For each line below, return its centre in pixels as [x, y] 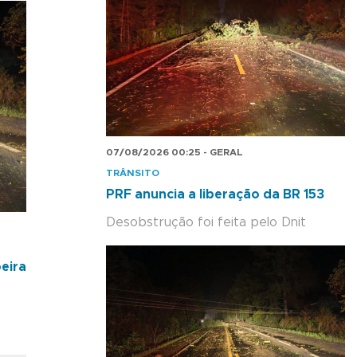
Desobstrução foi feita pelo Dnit [206, 222]
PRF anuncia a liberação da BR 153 [215, 194]
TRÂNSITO [133, 173]
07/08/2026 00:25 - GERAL [175, 152]
